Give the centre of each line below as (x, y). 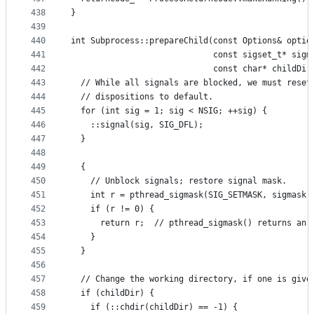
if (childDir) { (112, 293)
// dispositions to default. (142, 97)
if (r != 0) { (112, 209)
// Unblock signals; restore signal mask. (179, 181)
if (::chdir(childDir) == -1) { (154, 307)
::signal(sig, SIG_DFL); (137, 125)
